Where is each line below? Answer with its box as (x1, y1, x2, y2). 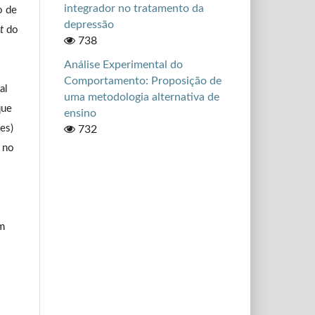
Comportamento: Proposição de (63, 75, 221, 87)
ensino (63, 108, 96, 120)
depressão (63, 18, 114, 30)
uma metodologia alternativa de (63, 91, 219, 103)
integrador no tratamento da (63, 2, 204, 14)
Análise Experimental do (63, 59, 183, 71)
